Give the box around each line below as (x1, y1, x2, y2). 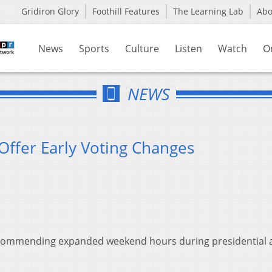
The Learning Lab (173, 5, 243, 17)
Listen (175, 42, 202, 55)
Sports (79, 42, 109, 55)
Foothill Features (92, 5, 160, 17)
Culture (125, 42, 159, 55)
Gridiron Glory (21, 5, 79, 17)
